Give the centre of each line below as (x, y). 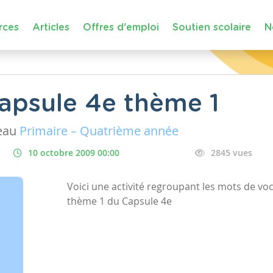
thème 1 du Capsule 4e (120, 201)
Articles (51, 27)
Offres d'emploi (121, 27)
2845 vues (232, 153)
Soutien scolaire (212, 27)
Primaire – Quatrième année (99, 131)
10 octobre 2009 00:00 (73, 153)
